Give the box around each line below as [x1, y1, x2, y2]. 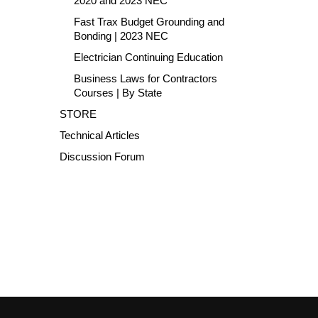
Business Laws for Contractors [73, 72, 217, 84]
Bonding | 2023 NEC [73, 30, 168, 42]
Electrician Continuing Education [73, 51, 223, 63]
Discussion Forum [59, 150, 145, 163]
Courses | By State [73, 87, 162, 99]
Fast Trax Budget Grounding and [73, 16, 224, 28]
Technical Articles [59, 129, 140, 141]
